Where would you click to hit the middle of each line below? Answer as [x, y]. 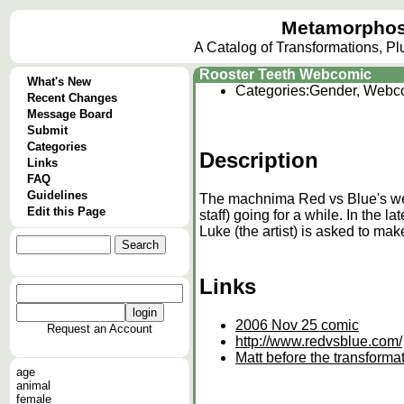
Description [259, 160]
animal [33, 386]
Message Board [70, 114]
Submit [47, 130]
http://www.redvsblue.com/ [319, 341]
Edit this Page [66, 211]
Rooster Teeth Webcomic [285, 74]
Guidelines [57, 195]
